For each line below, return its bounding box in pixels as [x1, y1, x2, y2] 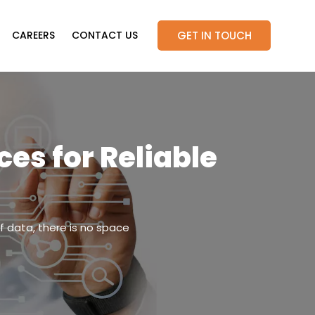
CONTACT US [72, 28, 138, 43]
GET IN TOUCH [176, 27, 252, 43]
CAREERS [12, 28, 55, 43]
